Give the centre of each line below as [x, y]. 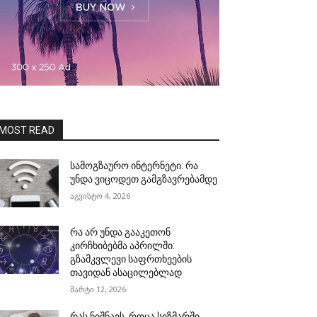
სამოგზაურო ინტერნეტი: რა [134, 166]
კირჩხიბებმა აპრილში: [123, 246]
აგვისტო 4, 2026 [100, 196]
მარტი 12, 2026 [98, 289]
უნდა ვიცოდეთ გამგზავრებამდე [144, 179]
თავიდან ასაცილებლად [126, 273]
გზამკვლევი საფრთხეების [131, 259]
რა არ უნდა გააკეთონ [121, 232]
